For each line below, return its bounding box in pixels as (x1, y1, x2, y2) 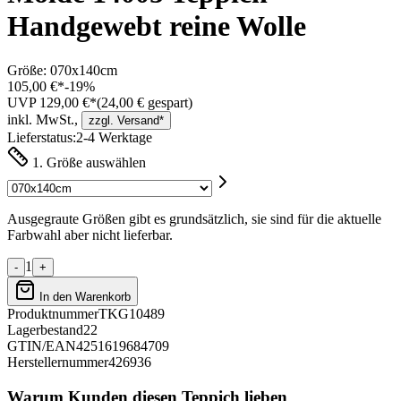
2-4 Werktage (76, 129, 152, 145)
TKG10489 (98, 305, 165, 321)
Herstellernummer (7, 354, 108, 370)
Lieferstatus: (7, 129, 76, 145)
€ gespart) (133, 94, 192, 110)
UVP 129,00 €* (7, 94, 97, 110)
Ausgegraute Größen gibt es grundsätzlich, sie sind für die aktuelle (7, 210, 381, 226)
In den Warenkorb (36, 289, 131, 303)
